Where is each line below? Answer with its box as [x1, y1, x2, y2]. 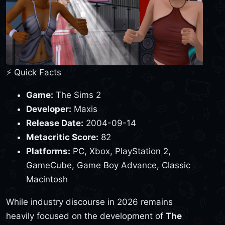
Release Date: [26, 118, 83, 128]
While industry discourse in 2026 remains [6, 196, 173, 207]
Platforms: [26, 146, 70, 156]
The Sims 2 [53, 89, 101, 100]
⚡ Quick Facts [6, 67, 61, 77]
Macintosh [26, 174, 68, 184]
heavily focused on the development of [6, 210, 166, 221]
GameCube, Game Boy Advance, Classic [26, 160, 190, 170]
